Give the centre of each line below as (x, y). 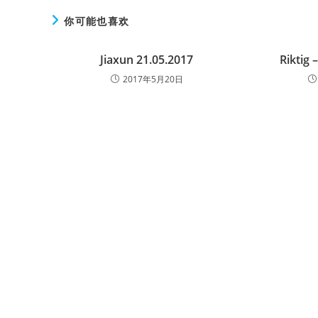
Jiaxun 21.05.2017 (147, 59)
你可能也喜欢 (97, 21)
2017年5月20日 (153, 79)
